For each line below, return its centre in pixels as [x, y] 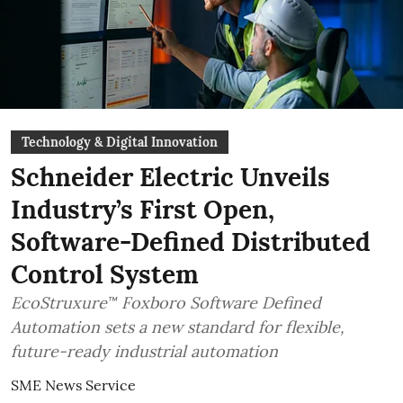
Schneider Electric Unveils [170, 177]
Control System [105, 274]
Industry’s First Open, [143, 210]
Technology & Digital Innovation [120, 142]
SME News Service [73, 385]
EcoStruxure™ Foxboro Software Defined [166, 303]
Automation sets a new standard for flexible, [178, 327]
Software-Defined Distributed [191, 242]
